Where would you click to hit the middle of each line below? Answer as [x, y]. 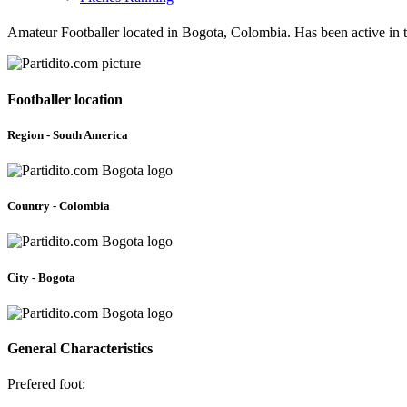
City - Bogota [41, 277]
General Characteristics [80, 348]
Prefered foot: [46, 384]
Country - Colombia [59, 206]
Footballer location [65, 99]
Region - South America [68, 134]
